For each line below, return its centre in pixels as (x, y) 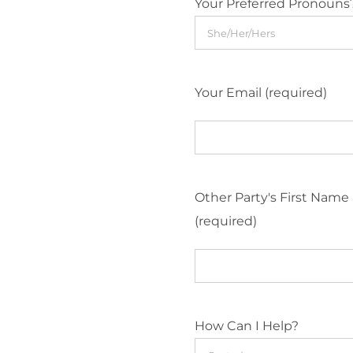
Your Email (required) (261, 93)
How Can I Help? (247, 326)
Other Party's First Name (272, 197)
